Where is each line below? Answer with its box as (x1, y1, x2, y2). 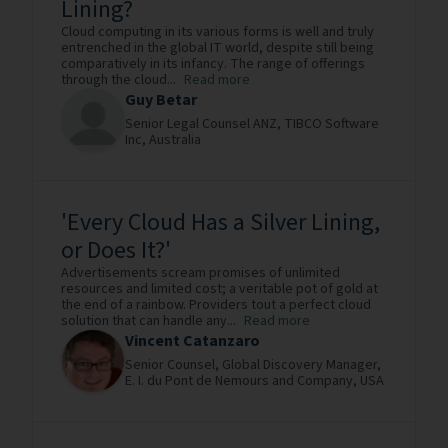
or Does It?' (61, 233, 171, 268)
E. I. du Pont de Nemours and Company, (125, 371, 360, 391)
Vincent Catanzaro (125, 330, 260, 352)
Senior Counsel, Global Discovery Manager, (125, 355, 381, 375)
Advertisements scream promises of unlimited (61, 263, 340, 283)
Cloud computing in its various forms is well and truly (61, 22, 374, 42)
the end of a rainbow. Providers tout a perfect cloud (61, 295, 371, 315)
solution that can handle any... (61, 311, 236, 331)
